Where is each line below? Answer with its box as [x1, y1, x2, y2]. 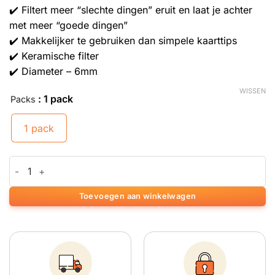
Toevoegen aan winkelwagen [79, 192, 196, 201]
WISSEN [239, 86, 266, 95]
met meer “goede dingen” [9, 19, 128, 32]
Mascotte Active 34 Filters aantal [9, 158, 145, 169]
